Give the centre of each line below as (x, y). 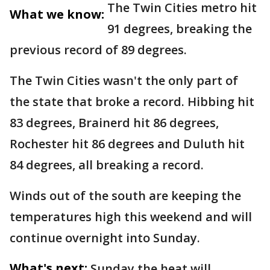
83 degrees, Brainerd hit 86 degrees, (114, 123)
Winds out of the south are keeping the (125, 196)
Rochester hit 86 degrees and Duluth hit (127, 144)
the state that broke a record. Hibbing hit (132, 102)
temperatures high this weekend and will (131, 217)
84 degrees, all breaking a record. (108, 165)
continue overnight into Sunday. (106, 238)
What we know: (57, 14)
